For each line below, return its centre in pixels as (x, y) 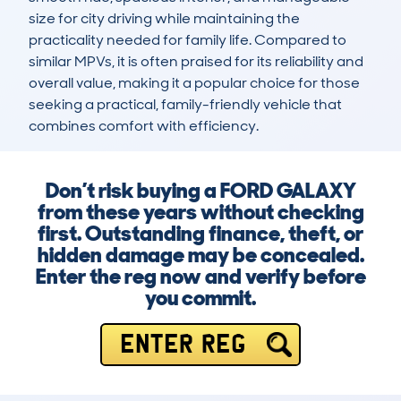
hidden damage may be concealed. (200, 255)
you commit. (200, 298)
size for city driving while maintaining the (164, 19)
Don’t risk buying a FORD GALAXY (200, 191)
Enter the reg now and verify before (200, 277)
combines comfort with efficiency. (144, 126)
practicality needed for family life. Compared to (188, 40)
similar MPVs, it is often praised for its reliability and (196, 62)
